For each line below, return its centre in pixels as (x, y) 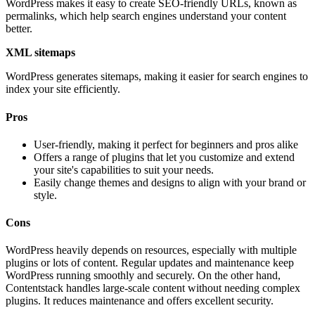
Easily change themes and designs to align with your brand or (170, 182)
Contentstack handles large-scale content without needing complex (153, 288)
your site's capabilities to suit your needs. (124, 169)
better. (19, 29)
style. (45, 195)
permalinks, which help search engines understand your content (146, 16)
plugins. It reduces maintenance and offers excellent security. (140, 301)
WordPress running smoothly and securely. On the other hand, (143, 276)
